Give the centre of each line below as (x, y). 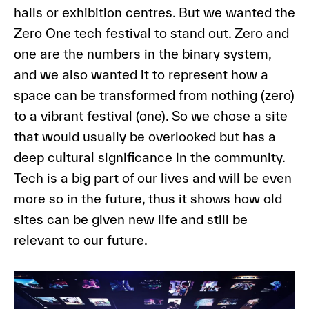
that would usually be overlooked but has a (144, 137)
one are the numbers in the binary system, (142, 54)
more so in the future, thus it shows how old (148, 199)
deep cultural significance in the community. (149, 158)
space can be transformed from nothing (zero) (154, 96)
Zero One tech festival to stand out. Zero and (151, 33)
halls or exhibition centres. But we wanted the (154, 13)
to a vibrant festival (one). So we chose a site (150, 116)
